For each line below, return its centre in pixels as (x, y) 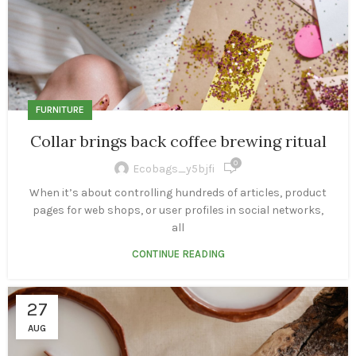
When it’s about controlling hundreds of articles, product (178, 193)
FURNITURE (60, 110)
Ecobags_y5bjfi (173, 168)
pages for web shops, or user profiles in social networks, (178, 211)
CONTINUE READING (178, 254)
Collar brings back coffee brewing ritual (178, 141)
